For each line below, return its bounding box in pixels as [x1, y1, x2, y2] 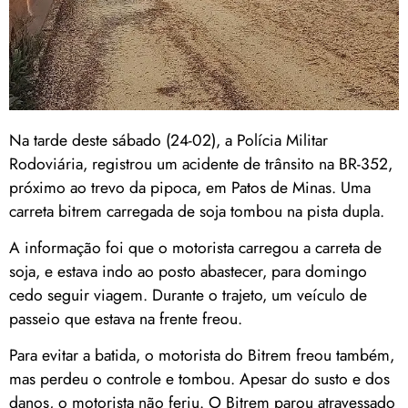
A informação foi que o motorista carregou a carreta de [9, 235, 382, 260]
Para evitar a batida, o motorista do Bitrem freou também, [9, 343, 394, 368]
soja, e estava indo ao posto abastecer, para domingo [9, 259, 367, 283]
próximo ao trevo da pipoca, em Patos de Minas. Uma [9, 175, 371, 199]
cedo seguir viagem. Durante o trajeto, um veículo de [9, 282, 367, 307]
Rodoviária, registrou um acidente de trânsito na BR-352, [9, 151, 393, 176]
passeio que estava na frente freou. [9, 306, 242, 331]
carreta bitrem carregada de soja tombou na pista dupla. [9, 199, 384, 223]
